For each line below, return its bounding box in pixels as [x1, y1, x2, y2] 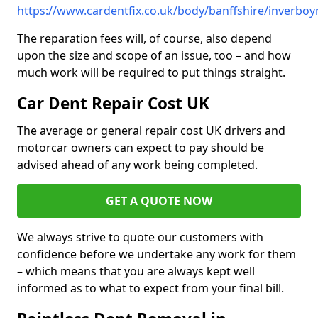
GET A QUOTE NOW [106, 193, 212, 209]
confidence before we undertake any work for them [17, 246, 296, 263]
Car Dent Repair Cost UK [17, 92, 209, 115]
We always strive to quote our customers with [17, 229, 263, 246]
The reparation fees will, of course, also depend [17, 31, 272, 47]
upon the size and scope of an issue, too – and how [17, 48, 291, 64]
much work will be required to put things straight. [17, 65, 285, 81]
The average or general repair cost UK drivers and [17, 123, 285, 139]
